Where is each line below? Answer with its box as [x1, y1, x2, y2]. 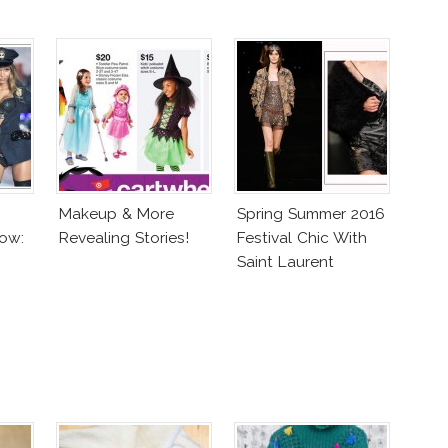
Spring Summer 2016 [237, 203, 385, 223]
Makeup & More [59, 203, 174, 223]
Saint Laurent [237, 251, 334, 271]
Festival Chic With [237, 227, 367, 247]
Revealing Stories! [59, 227, 189, 247]
